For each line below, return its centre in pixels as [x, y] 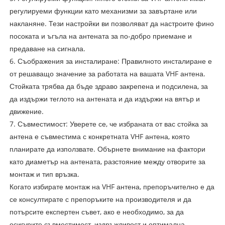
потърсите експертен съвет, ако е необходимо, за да [96, 211]
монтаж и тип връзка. [44, 174]
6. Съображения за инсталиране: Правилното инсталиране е [110, 61]
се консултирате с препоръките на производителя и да [100, 199]
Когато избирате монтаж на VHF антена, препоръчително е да [112, 186]
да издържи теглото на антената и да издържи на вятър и [104, 98]
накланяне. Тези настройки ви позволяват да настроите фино [111, 23]
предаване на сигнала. [47, 48]
